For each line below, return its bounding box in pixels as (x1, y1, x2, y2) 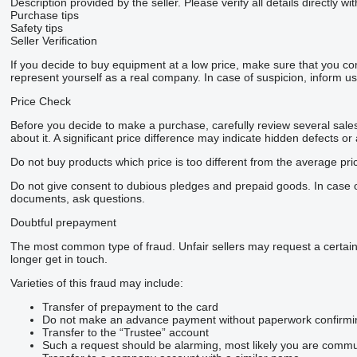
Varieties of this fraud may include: (10, 276, 183, 289)
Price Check (10, 94, 71, 108)
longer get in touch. (10, 252, 108, 265)
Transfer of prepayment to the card (41, 300, 218, 313)
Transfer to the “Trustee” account (41, 325, 209, 339)
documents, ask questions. (10, 191, 145, 205)
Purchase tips (10, 8, 79, 22)
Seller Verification (10, 33, 97, 47)
